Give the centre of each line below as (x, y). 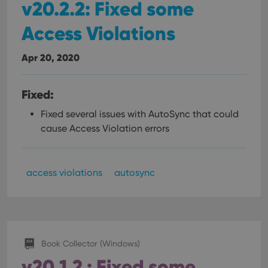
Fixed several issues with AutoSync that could (140, 114)
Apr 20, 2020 (51, 57)
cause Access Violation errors (105, 128)
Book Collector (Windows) (91, 243)
